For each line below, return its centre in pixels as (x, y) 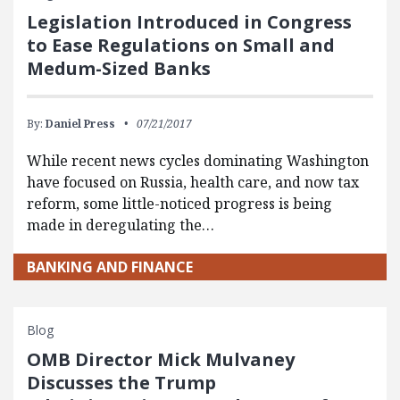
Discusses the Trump (121, 383)
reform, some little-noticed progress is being (179, 204)
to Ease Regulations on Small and (181, 46)
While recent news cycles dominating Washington (198, 161)
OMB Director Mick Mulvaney (161, 360)
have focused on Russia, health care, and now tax (193, 183)
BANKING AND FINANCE (110, 267)
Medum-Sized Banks (119, 69)
